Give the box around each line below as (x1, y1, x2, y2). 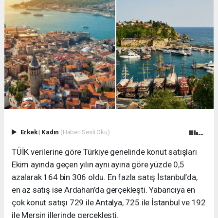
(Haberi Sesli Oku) (60, 128, 110, 136)
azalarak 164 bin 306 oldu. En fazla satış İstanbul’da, (12, 172, 198, 182)
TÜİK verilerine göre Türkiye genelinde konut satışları (12, 147, 197, 157)
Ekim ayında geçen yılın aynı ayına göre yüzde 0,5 (12, 160, 184, 170)
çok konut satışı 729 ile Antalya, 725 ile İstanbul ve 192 (12, 198, 206, 208)
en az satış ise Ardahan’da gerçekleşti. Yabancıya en (12, 185, 196, 195)
